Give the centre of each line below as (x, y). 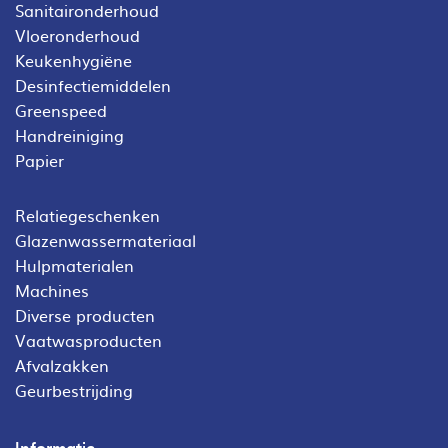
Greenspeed (61, 109)
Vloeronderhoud (77, 34)
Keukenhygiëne (73, 59)
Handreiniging (69, 134)
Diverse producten (85, 314)
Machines (52, 289)
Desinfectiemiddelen (93, 84)
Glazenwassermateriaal (105, 239)
